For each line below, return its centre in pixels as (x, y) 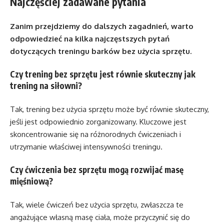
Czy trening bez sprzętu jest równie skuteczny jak (103, 74)
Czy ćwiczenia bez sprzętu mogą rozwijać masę (97, 170)
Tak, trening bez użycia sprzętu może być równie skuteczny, (109, 109)
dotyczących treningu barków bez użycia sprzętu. (101, 51)
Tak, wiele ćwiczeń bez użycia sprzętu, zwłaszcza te (97, 204)
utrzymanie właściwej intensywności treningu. (86, 146)
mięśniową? (31, 181)
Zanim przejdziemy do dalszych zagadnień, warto (102, 26)
